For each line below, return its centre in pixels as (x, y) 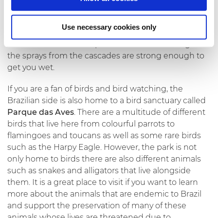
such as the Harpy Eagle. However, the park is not (102, 147)
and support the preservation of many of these (97, 205)
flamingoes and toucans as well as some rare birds (104, 135)
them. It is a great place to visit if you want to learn (103, 182)
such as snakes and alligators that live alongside (99, 170)
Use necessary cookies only (109, 27)
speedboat (103, 32)
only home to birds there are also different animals (104, 159)
